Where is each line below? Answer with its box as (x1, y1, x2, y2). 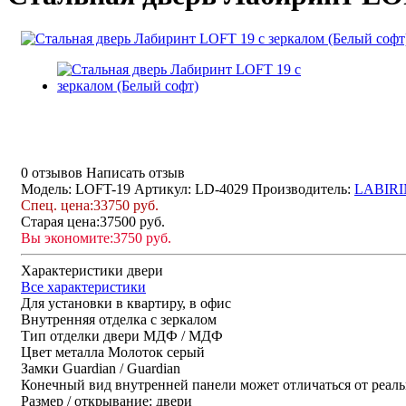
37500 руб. (100, 214, 165, 230)
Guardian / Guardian (63, 361, 180, 377)
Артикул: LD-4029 (134, 181, 248, 198)
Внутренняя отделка (21, 312, 147, 328)
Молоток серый (108, 344, 205, 361)
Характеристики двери (21, 263, 163, 279)
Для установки (21, 295, 112, 312)
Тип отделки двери (21, 328, 140, 344)
